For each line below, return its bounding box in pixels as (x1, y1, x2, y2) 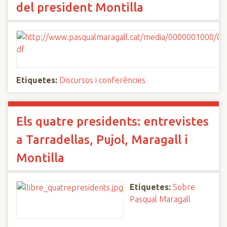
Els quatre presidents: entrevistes (16, 115, 209, 128)
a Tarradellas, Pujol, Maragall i (16, 133, 188, 146)
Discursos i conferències (59, 75, 145, 85)
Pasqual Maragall (130, 195, 191, 204)
